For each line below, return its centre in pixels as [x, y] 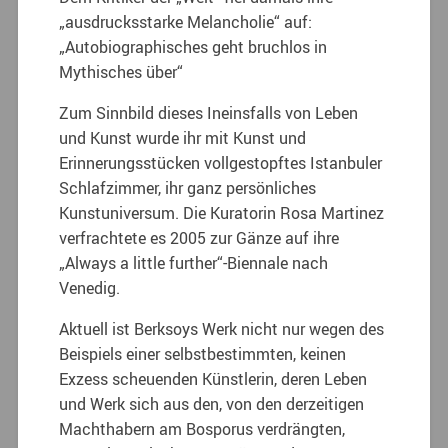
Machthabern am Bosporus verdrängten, [202, 428]
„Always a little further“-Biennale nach [194, 262]
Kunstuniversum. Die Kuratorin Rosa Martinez [222, 212]
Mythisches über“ [121, 71]
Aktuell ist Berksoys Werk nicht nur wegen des [222, 328]
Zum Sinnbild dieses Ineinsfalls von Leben [209, 112]
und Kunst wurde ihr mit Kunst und [183, 137]
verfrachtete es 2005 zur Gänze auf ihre [199, 237]
